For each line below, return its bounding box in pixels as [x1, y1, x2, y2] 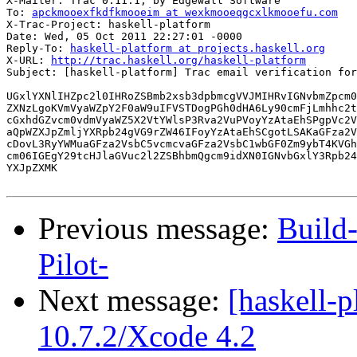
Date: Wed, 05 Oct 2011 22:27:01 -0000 [6, 30, 242, 43]
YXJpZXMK [6, 162, 57, 175]
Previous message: [38, 211, 277, 246]
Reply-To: [6, 42, 70, 55]
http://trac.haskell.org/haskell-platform [51, 54, 306, 67]
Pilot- [38, 247, 108, 282]
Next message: [38, 283, 228, 318]
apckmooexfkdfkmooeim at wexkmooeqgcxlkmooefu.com [32, 6, 338, 19]
